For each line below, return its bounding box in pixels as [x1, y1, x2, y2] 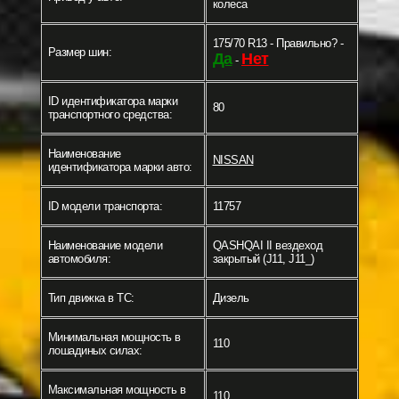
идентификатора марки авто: [47, 160, 192, 175]
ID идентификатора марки [47, 94, 177, 109]
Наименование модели [47, 239, 162, 253]
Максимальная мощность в [47, 383, 185, 397]
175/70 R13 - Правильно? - [212, 37, 343, 51]
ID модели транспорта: [47, 199, 162, 214]
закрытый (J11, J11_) [212, 252, 314, 266]
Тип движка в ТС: [47, 291, 134, 305]
